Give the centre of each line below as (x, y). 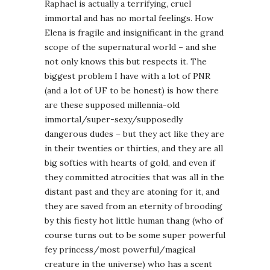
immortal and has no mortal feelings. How (129, 18)
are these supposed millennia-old (112, 105)
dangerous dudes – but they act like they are (134, 134)
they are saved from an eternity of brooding (133, 206)
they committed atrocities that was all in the (134, 177)
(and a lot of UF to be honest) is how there (132, 91)
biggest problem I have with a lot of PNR (127, 76)
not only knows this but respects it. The (126, 62)
